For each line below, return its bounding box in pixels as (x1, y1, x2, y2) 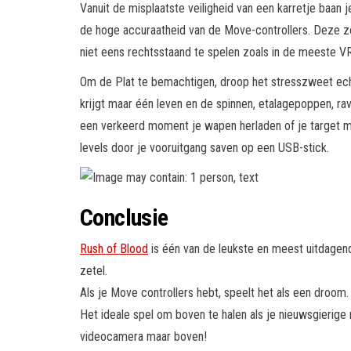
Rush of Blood (80, 241, 148, 256)
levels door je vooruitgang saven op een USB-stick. (80, 139, 329, 155)
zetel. (80, 262, 107, 278)
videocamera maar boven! (80, 328, 207, 344)
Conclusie (80, 203, 168, 231)
